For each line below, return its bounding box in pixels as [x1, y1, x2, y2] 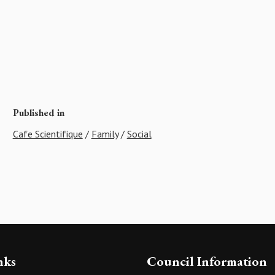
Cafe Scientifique [12, 128, 83, 141]
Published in [12, 106, 64, 120]
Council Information [147, 252, 267, 270]
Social [126, 128, 152, 141]
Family [91, 128, 118, 141]
